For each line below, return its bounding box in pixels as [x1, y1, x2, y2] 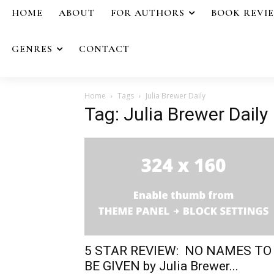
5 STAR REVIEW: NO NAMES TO [84, 243, 272, 258]
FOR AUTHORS [111, 7, 185, 19]
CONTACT [79, 42, 130, 55]
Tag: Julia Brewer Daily [84, 103, 268, 125]
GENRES [12, 42, 53, 55]
